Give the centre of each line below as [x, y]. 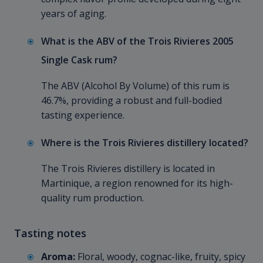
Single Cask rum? [79, 60]
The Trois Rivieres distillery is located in [128, 169]
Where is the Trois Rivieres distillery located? [145, 143]
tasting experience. [83, 115]
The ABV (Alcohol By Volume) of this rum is [135, 86]
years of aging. [74, 14]
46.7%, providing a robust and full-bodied [131, 101]
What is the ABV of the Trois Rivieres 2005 [137, 41]
